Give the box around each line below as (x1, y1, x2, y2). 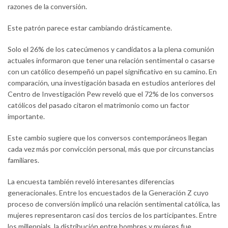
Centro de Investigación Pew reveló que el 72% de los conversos (8, 90, 214, 99)
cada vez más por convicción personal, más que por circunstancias (8, 145, 214, 154)
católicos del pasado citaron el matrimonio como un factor (8, 101, 189, 110)
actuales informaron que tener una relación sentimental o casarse (8, 56, 215, 65)
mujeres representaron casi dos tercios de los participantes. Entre (8, 211, 217, 220)
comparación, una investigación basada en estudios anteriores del (8, 78, 215, 88)
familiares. (8, 156, 39, 165)
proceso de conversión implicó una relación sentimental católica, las (8, 199, 220, 209)
